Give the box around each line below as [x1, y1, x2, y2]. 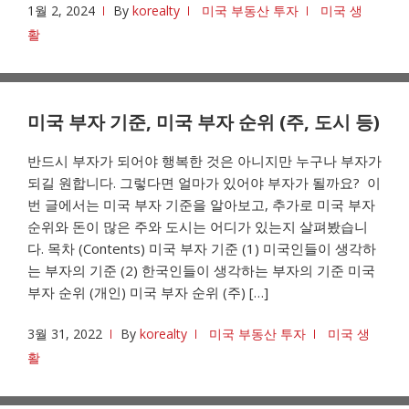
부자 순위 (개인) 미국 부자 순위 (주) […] [27, 283, 268, 301]
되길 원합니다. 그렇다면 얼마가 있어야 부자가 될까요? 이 [27, 173, 381, 192]
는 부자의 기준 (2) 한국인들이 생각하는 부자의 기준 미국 [27, 261, 375, 279]
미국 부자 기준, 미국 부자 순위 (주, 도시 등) [27, 110, 380, 134]
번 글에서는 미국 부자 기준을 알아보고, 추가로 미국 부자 [27, 195, 375, 214]
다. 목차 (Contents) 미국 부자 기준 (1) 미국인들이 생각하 [27, 239, 376, 257]
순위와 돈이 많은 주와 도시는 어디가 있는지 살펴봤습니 [27, 217, 368, 236]
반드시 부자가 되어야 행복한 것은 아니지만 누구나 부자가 [27, 152, 382, 170]
